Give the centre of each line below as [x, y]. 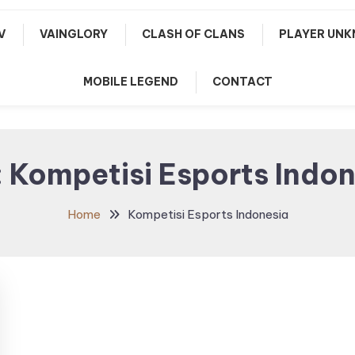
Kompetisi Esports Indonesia [208, 214]
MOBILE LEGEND [130, 82]
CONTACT [242, 82]
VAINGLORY [74, 34]
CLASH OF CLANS [193, 34]
